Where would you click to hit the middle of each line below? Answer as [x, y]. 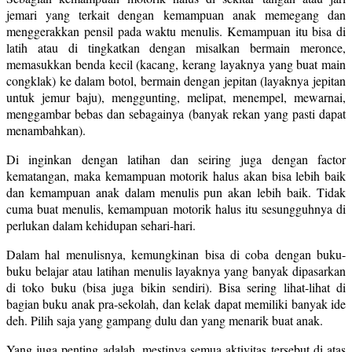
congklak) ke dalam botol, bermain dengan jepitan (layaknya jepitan [176, 80]
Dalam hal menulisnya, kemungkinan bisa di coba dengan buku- [176, 254]
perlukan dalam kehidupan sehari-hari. [101, 225]
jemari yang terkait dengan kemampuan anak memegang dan [176, 14]
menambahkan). [46, 130]
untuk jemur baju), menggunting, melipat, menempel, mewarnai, [176, 97]
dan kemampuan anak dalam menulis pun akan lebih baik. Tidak [176, 192]
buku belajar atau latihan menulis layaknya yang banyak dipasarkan [176, 270]
